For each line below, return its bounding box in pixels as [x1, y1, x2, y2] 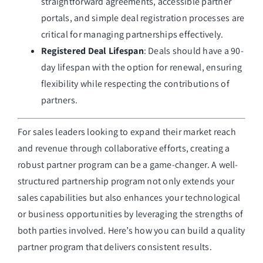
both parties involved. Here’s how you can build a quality [17, 224, 245, 237]
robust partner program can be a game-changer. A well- [17, 159, 238, 171]
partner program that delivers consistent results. [17, 241, 212, 254]
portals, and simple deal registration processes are [41, 12, 245, 25]
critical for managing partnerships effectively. [41, 28, 224, 41]
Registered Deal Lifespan [41, 45, 144, 58]
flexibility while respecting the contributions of [41, 77, 230, 90]
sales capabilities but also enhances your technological [17, 191, 241, 204]
